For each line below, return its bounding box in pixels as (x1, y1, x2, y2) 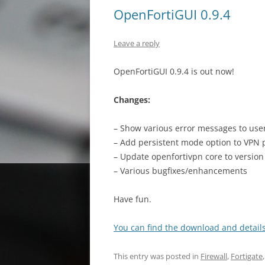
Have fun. (114, 193, 151, 205)
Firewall (201, 251, 227, 261)
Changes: (114, 94, 150, 105)
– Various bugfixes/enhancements (114, 165, 247, 176)
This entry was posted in (114, 251, 201, 261)
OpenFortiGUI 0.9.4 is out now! (114, 66, 234, 77)
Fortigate (231, 251, 263, 261)
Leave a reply (114, 38, 160, 49)
